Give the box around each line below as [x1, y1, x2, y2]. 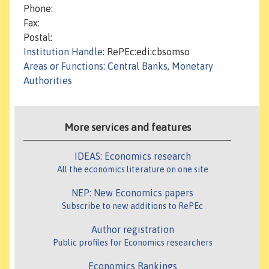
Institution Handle [23, 46, 103, 58]
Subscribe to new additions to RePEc [62, 201, 203, 211]
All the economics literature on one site [56, 165, 208, 175]
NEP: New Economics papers [71, 187, 193, 199]
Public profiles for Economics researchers [52, 238, 213, 248]
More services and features [64, 121, 191, 134]
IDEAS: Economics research [74, 151, 191, 162]
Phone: [23, 3, 53, 14]
